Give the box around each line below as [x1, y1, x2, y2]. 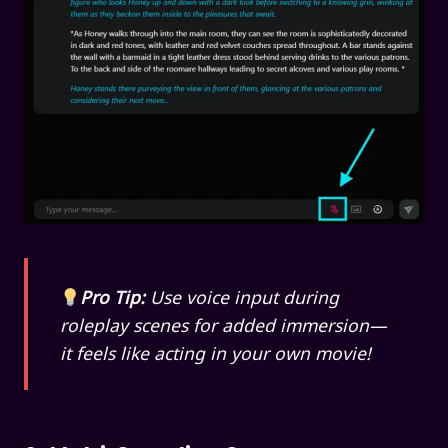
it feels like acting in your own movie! [60, 340, 371, 364]
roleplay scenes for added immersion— [60, 312, 387, 336]
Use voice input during [150, 284, 340, 308]
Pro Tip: [80, 284, 151, 308]
